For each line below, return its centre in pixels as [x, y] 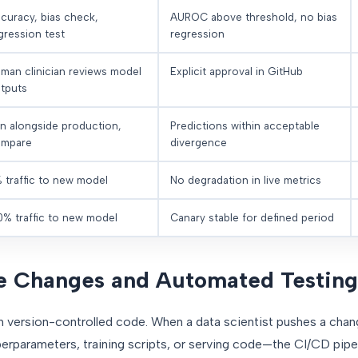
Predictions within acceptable [245, 126]
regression [197, 34]
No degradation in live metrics [246, 180]
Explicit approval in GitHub [237, 72]
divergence [199, 143]
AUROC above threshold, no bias [254, 17]
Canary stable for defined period [252, 218]
